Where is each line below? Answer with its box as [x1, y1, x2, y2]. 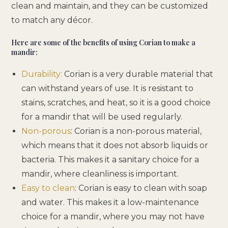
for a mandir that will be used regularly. [21, 111, 183, 122]
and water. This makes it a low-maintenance [21, 197, 199, 207]
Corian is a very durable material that [62, 69, 214, 79]
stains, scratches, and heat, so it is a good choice [21, 97, 211, 107]
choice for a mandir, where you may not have [21, 211, 205, 221]
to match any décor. [11, 15, 93, 25]
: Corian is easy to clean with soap [75, 183, 208, 193]
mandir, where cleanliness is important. [21, 168, 179, 179]
